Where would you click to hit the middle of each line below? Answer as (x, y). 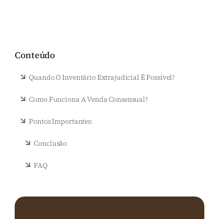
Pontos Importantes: (61, 121)
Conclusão (51, 143)
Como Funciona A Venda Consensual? (88, 99)
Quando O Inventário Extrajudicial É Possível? (102, 77)
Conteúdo (35, 55)
